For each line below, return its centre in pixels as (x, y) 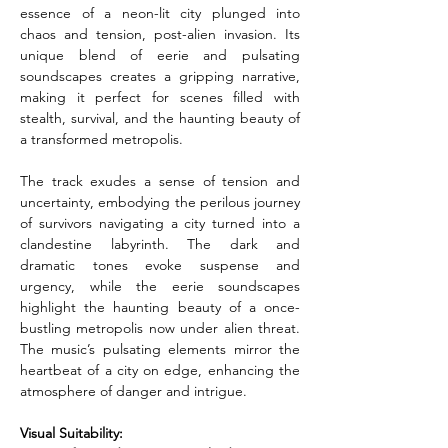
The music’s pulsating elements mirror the (160, 349)
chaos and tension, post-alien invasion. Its (160, 34)
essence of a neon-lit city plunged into (160, 13)
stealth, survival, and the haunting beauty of (160, 118)
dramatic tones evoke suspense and (160, 265)
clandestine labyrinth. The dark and (160, 244)
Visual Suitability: (71, 433)
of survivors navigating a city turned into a (160, 223)
